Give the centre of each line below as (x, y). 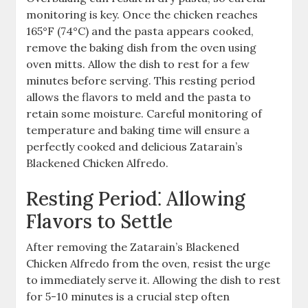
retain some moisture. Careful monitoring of (144, 113)
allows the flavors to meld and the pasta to (139, 97)
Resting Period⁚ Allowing (136, 198)
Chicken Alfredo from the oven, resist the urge (148, 263)
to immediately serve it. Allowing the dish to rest (154, 279)
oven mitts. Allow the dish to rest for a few (138, 64)
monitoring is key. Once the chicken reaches (142, 14)
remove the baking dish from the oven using (142, 47)
